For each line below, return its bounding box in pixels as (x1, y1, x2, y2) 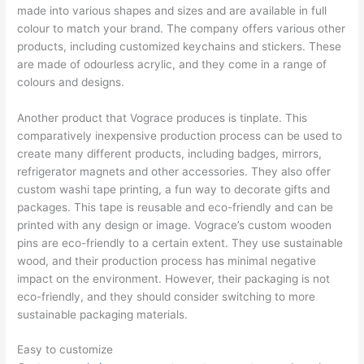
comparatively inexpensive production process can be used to (17, 128, 343, 142)
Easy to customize (17, 343, 114, 357)
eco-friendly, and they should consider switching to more (17, 289, 316, 303)
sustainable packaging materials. (17, 307, 188, 321)
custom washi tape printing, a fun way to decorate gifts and (17, 182, 331, 196)
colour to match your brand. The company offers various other (17, 21, 346, 35)
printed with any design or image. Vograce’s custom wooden (17, 218, 332, 232)
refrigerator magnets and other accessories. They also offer (17, 164, 331, 178)
